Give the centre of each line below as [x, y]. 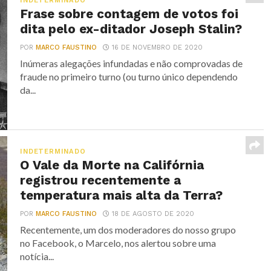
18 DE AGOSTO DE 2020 [153, 214]
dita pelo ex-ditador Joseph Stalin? [131, 29]
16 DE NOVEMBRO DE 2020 [158, 47]
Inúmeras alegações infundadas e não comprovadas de [132, 63]
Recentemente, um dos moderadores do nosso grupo [128, 230]
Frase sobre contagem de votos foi [129, 14]
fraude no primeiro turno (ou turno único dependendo [129, 77]
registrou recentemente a [101, 180]
